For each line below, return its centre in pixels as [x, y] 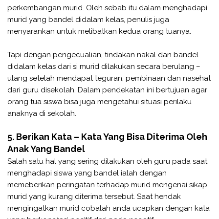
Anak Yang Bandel [47, 149]
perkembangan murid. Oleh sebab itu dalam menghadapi [107, 8]
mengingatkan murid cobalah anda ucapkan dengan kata [109, 208]
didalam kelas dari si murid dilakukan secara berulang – [104, 66]
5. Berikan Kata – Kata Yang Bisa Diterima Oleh [107, 136]
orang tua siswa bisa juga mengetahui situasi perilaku [99, 101]
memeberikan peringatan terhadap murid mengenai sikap [107, 185]
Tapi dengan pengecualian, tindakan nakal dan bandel [103, 55]
